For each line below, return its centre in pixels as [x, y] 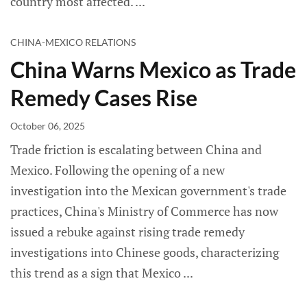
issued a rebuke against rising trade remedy [127, 232]
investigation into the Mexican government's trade [148, 191]
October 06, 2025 [48, 126]
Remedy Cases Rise [104, 98]
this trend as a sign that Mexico [97, 273]
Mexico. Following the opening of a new [118, 170]
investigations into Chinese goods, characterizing [145, 253]
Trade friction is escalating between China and [136, 150]
